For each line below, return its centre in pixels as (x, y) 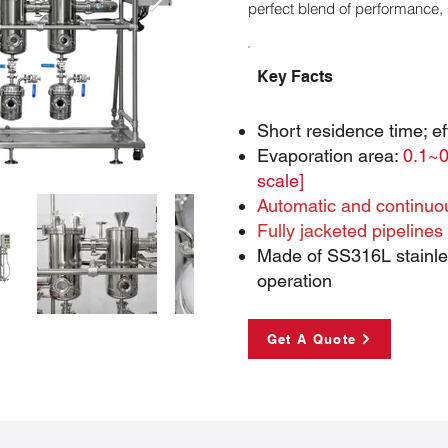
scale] (280, 180)
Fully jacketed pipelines (350, 230)
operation (294, 280)
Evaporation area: (330, 155)
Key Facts (297, 76)
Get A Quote (311, 339)
